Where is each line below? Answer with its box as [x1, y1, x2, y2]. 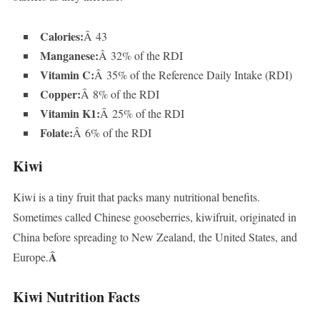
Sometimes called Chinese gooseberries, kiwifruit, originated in [12, 209, 296, 225]
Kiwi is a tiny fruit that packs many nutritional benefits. [12, 189, 260, 205]
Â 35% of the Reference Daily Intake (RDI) [94, 67, 292, 83]
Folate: [39, 124, 73, 141]
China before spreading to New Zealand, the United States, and [12, 229, 297, 245]
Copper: [39, 86, 81, 103]
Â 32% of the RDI [98, 48, 183, 64]
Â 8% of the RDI [80, 86, 159, 102]
